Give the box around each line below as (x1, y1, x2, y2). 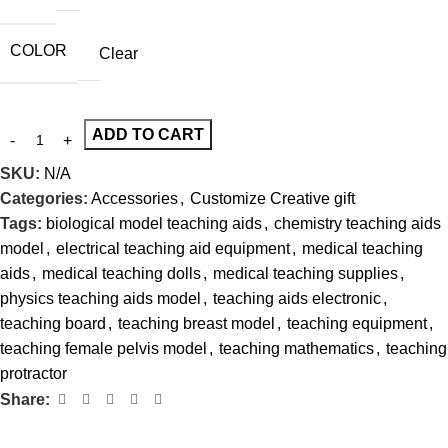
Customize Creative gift (190, 190, 355, 208)
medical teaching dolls (42, 265, 201, 283)
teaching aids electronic (213, 290, 381, 308)
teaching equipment (287, 315, 427, 333)
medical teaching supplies (213, 265, 398, 283)
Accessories (91, 190, 178, 208)
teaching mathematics (219, 340, 374, 358)
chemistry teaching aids (274, 215, 441, 233)
